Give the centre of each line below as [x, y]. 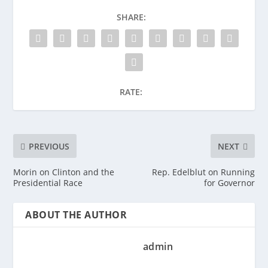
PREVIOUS [49, 146]
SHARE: [131, 17]
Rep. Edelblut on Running [203, 172]
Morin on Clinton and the [64, 172]
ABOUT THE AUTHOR [76, 215]
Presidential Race [48, 183]
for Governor [229, 183]
